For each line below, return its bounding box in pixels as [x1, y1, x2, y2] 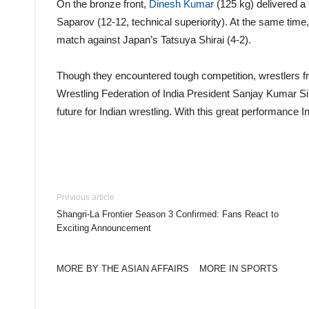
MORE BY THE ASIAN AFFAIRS [57, 263, 189, 274]
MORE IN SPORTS [199, 263, 278, 274]
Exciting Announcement [57, 223, 151, 233]
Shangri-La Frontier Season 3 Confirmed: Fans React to [57, 209, 279, 219]
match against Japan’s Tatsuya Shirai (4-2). [57, 34, 251, 46]
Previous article [57, 192, 114, 202]
